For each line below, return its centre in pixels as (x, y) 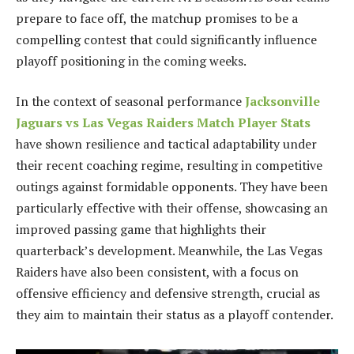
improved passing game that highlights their (141, 230)
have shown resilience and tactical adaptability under (166, 144)
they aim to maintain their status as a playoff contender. (175, 315)
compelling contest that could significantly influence (166, 39)
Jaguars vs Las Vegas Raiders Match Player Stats (163, 123)
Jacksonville (282, 102)
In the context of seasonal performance (130, 102)
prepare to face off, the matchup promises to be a (157, 18)
